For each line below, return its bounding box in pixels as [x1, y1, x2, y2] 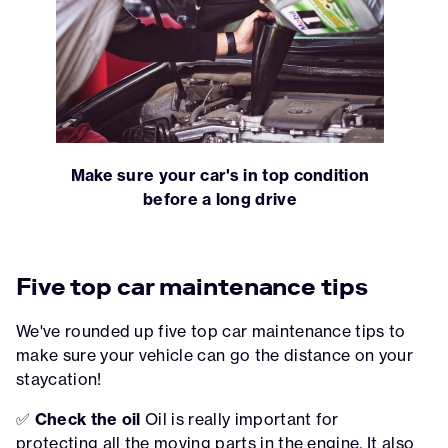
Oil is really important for [140, 408, 339, 429]
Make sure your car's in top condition [70, 164, 370, 185]
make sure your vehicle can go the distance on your [16, 344, 414, 365]
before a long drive [142, 188, 298, 209]
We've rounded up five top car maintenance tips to [16, 320, 406, 341]
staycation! [16, 368, 102, 389]
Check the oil [34, 408, 141, 429]
